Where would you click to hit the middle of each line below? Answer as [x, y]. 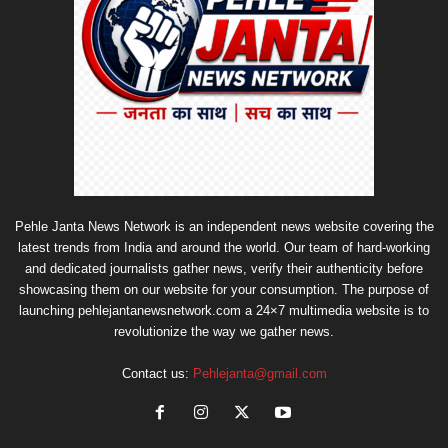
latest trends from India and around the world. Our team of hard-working [224, 248]
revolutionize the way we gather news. [224, 332]
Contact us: [157, 374]
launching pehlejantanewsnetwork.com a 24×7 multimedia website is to [224, 311]
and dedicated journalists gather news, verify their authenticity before [224, 269]
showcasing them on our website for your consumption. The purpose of [224, 290]
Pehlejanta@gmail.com [259, 374]
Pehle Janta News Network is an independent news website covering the [224, 227]
